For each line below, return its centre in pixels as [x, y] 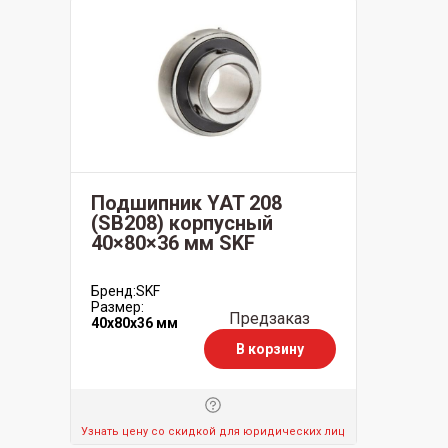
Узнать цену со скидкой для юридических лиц [213, 431]
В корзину [269, 348]
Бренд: [113, 291]
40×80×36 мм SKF [172, 243]
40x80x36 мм [134, 323]
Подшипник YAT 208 [186, 203]
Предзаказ [269, 318]
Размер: [117, 307]
